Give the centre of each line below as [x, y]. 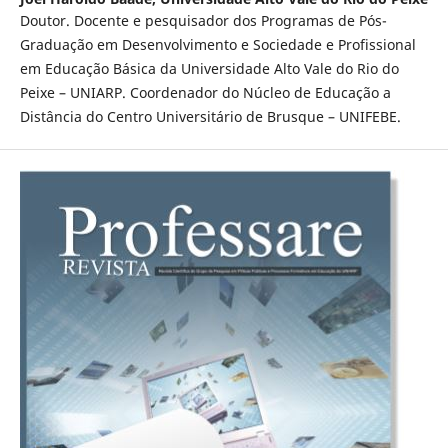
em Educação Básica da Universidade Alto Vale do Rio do [209, 68]
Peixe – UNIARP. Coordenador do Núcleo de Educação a [205, 92]
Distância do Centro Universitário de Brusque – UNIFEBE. [210, 116]
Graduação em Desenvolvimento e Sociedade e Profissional [217, 44]
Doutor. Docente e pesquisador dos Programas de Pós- [203, 20]
